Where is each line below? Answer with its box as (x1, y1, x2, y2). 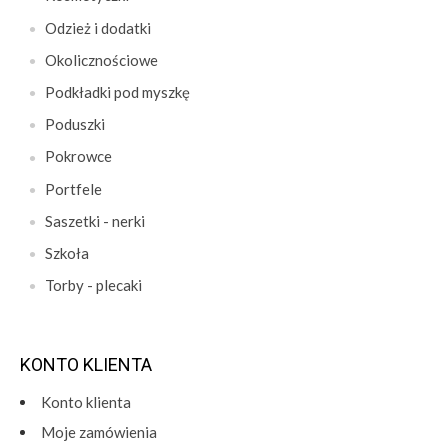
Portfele (45, 179, 102, 198)
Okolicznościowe (45, 50, 158, 69)
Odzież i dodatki (45, 18, 151, 37)
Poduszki (45, 115, 105, 134)
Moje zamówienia (41, 423, 157, 442)
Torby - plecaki (45, 276, 142, 295)
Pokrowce (45, 147, 112, 166)
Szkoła (45, 243, 89, 262)
